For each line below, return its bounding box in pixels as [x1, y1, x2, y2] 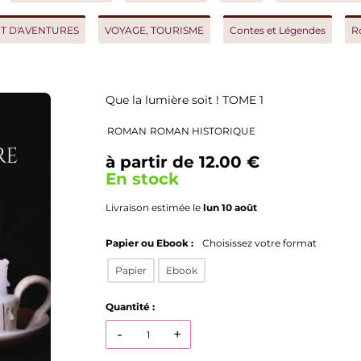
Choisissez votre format [172, 237, 287, 249]
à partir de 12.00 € [76, 152, 230, 172]
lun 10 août [173, 201, 227, 214]
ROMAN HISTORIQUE [120, 125, 226, 137]
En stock [76, 169, 149, 189]
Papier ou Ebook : [76, 237, 166, 249]
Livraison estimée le [76, 201, 173, 214]
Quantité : [76, 301, 125, 313]
